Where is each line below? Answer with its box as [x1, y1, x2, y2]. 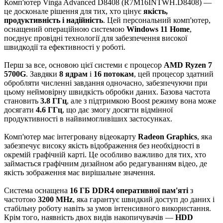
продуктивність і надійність [4, 16, 103, 24]
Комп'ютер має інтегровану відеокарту [4, 132, 138, 141]
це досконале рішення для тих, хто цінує [4, 7, 143, 15]
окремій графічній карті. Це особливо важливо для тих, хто [4, 150, 206, 159]
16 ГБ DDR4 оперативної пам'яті [70, 186, 188, 195]
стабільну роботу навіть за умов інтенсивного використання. [4, 204, 211, 213]
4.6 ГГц [36, 106, 62, 114]
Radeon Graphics [138, 132, 197, 141]
